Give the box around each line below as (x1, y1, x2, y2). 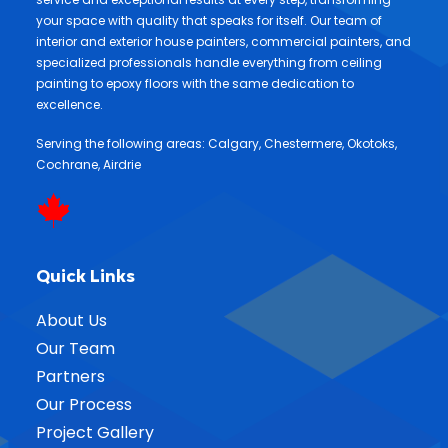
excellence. (36, 96, 103, 113)
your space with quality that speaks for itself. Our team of (36, 12, 382, 29)
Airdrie (103, 156, 141, 173)
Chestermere (264, 135, 342, 152)
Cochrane (36, 156, 98, 173)
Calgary (208, 135, 259, 152)
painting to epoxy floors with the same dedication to (36, 75, 354, 92)
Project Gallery (36, 421, 154, 444)
